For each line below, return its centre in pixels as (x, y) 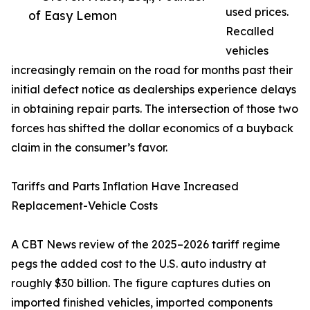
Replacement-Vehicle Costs (84, 206)
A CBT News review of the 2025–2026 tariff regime (146, 245)
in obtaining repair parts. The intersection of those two (155, 109)
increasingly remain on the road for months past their (152, 70)
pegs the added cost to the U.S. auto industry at (139, 264)
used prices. (257, 12)
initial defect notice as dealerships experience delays (154, 90)
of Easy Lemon (73, 16)
